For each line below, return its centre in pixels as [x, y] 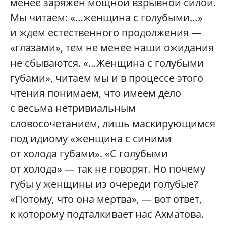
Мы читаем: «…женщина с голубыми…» [106, 18]
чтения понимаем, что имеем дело [96, 93]
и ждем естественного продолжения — [106, 33]
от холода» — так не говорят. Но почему [108, 169]
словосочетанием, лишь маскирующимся [113, 124]
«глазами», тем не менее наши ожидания [112, 48]
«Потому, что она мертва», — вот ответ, [106, 199]
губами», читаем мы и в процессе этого [107, 78]
